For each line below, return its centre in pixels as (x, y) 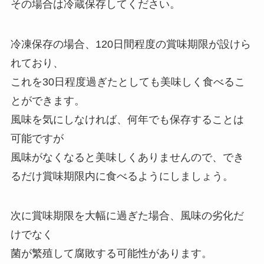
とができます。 (47, 100)
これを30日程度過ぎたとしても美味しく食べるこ (128, 82)
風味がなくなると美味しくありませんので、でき (127, 157)
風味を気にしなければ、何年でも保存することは (127, 119)
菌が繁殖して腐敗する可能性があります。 (111, 254)
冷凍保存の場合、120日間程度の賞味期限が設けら (131, 44)
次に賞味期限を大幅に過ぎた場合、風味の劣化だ (127, 216)
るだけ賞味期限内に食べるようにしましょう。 (122, 176)
